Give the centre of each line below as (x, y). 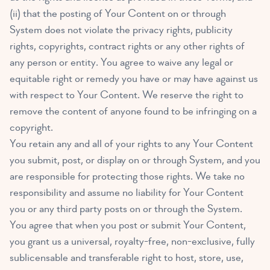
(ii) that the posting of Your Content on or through (118, 14)
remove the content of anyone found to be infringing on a (133, 111)
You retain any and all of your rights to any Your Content (131, 144)
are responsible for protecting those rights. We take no (127, 177)
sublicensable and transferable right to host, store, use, (127, 258)
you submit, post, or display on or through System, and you (135, 160)
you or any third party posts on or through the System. (126, 209)
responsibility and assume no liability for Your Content (127, 193)
